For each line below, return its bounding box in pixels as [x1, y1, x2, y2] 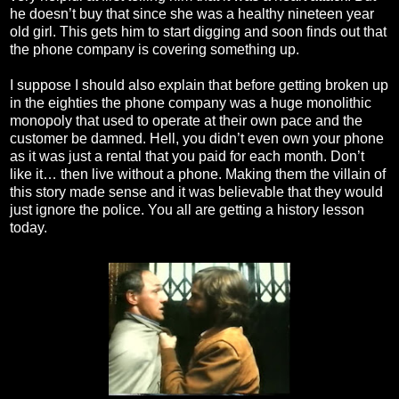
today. [10, 220, 51, 236]
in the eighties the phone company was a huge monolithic [10, 95, 371, 111]
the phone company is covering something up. [10, 42, 303, 58]
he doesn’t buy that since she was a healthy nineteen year [10, 6, 374, 22]
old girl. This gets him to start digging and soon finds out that [10, 24, 387, 40]
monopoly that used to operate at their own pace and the [10, 113, 362, 129]
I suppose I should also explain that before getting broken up [10, 77, 388, 94]
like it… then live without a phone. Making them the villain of [10, 167, 386, 183]
